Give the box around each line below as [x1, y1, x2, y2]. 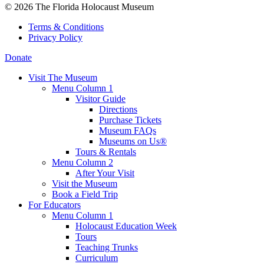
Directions [99, 104, 137, 114]
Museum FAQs [99, 125, 156, 136]
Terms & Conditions [28, 21, 104, 32]
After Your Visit [75, 167, 134, 178]
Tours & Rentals [75, 146, 136, 157]
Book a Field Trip [52, 189, 118, 199]
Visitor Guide [75, 93, 126, 104]
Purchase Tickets [99, 114, 161, 125]
